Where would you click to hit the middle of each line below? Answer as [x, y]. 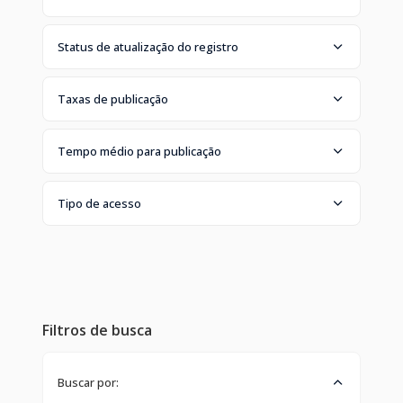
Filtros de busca [97, 330]
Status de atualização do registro [148, 46]
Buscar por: [88, 382]
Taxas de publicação [113, 99]
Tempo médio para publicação [139, 151]
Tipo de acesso [99, 203]
